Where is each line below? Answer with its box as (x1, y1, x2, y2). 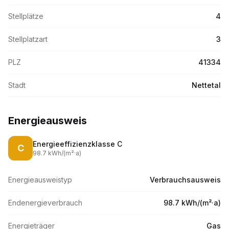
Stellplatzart (8, 35, 48, 43)
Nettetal (192, 81, 221, 89)
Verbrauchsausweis (150, 175, 221, 184)
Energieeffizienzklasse (33, 140, 117, 148)
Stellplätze (8, 12, 43, 20)
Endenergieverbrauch (8, 198, 82, 207)
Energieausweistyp (8, 175, 72, 184)
